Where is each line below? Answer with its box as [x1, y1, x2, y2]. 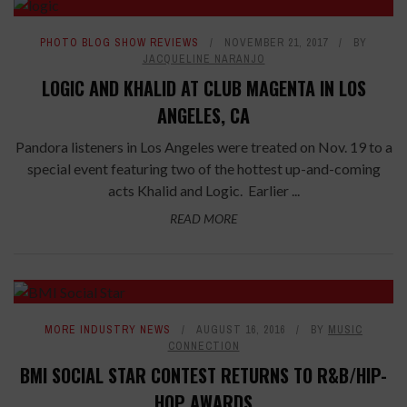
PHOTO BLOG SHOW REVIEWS [40, 35, 199, 50]
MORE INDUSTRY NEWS [45, 322, 171, 337]
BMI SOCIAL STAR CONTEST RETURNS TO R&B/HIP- [20, 361, 387, 389]
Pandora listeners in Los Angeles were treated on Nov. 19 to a [15, 137, 392, 155]
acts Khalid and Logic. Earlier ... [107, 181, 300, 199]
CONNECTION [167, 338, 240, 353]
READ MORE [170, 210, 237, 226]
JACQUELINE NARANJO [142, 51, 265, 66]
